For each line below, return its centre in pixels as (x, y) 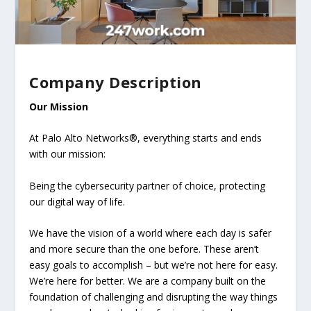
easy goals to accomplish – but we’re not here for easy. (154, 265)
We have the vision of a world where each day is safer (151, 233)
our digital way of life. (77, 201)
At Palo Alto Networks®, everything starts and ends (146, 138)
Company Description (116, 82)
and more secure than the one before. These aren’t (144, 249)
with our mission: (68, 154)
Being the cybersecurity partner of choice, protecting (148, 185)
